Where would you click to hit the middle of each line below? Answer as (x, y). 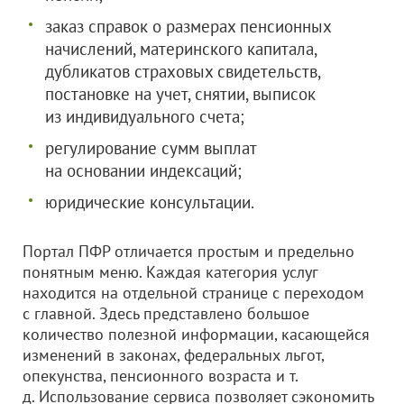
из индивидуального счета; (145, 116)
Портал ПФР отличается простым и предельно (188, 251)
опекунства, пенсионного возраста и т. (160, 376)
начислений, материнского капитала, (181, 49)
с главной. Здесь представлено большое (166, 313)
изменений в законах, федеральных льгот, (173, 355)
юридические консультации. (150, 202)
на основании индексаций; (143, 170)
